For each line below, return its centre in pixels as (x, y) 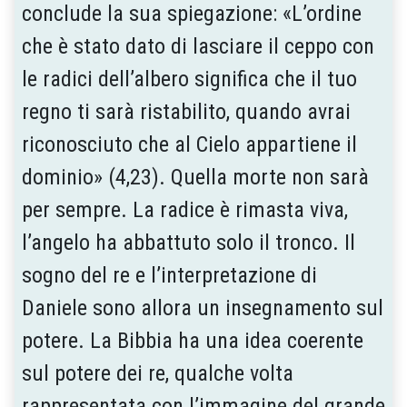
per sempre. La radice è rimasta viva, (185, 209)
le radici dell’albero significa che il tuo (189, 79)
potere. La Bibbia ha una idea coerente (193, 340)
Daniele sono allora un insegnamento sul (203, 308)
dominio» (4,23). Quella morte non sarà (195, 177)
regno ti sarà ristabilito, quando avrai (186, 111)
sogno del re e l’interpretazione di (169, 275)
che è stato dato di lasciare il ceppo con (198, 46)
